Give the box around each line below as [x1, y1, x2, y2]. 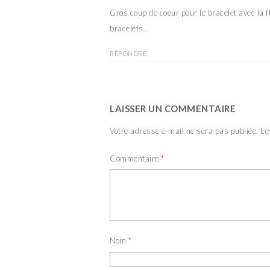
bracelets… [110, 24, 149, 33]
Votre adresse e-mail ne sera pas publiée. [110, 126, 259, 136]
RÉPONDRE [110, 49, 146, 57]
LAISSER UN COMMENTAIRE [110, 103, 236, 114]
